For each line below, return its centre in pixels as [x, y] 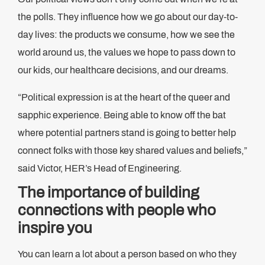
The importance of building [108, 192]
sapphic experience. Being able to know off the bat [122, 115]
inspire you [55, 228]
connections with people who [117, 210]
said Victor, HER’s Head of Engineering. [100, 168]
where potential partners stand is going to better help [127, 133]
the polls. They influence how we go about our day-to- [128, 17]
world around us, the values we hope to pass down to [127, 52]
